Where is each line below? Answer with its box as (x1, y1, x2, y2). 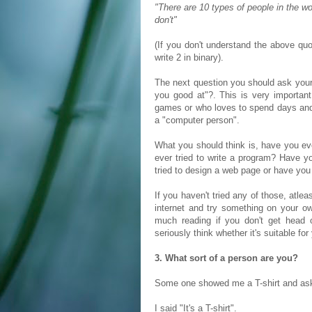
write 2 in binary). (155, 52, 224, 63)
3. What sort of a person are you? (155, 253, 298, 263)
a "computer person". (155, 115, 240, 125)
